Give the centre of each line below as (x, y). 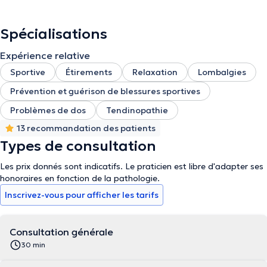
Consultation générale (61, 232)
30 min (33, 245)
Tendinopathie (137, 110)
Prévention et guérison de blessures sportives (105, 91)
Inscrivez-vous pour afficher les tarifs (82, 195)
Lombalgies (222, 72)
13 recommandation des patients (86, 128)
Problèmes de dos (48, 110)
